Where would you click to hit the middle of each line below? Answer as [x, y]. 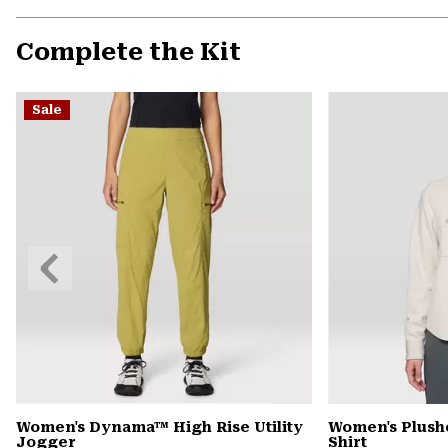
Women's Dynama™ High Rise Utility [159, 426]
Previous [60, 256]
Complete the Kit [128, 52]
